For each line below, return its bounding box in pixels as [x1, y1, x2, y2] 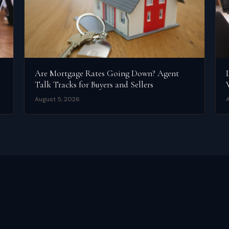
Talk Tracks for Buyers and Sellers [35, 79, 154, 90]
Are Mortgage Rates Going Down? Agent [35, 68, 179, 79]
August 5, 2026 [35, 95, 80, 104]
